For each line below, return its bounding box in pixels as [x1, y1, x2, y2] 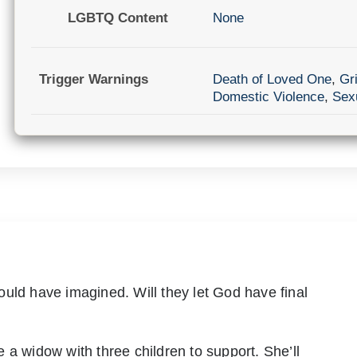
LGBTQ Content [67, 10, 168, 26]
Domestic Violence [212, 88, 324, 104]
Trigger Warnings [39, 71, 148, 87]
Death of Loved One [212, 71, 331, 87]
